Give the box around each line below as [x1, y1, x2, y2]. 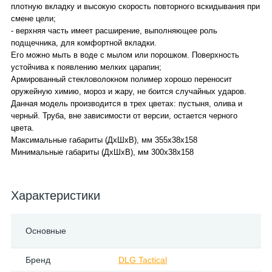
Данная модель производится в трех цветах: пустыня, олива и [11, 99, 242, 108]
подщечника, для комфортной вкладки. [11, 38, 157, 47]
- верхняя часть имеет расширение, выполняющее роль [11, 26, 217, 35]
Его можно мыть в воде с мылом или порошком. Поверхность [11, 50, 239, 59]
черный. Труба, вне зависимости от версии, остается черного [11, 111, 237, 120]
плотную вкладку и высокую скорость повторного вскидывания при [11, 2, 260, 11]
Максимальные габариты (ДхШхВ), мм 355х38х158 [11, 135, 197, 144]
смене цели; [11, 14, 56, 23]
